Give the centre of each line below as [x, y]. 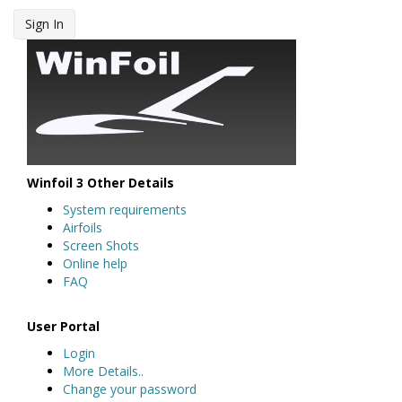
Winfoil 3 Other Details [100, 182]
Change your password [130, 389]
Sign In [44, 23]
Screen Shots [101, 245]
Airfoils [83, 227]
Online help [95, 263]
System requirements [125, 209]
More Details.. [103, 371]
